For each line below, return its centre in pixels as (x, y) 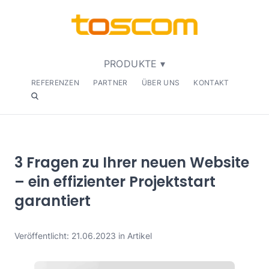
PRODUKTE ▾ (134, 64)
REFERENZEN (55, 83)
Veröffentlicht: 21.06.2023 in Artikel (83, 236)
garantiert (53, 201)
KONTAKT (211, 83)
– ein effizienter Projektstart (115, 182)
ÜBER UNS (161, 83)
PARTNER (110, 83)
